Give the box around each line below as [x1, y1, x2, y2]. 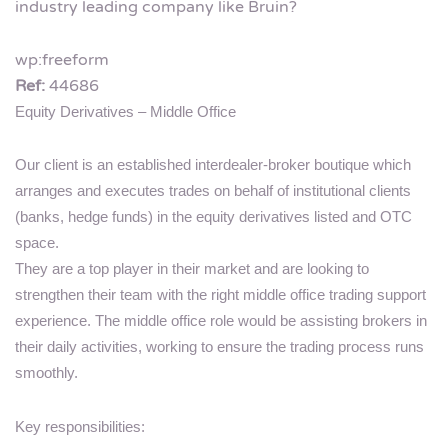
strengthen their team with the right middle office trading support [15, 287, 426, 304]
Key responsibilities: [15, 418, 145, 435]
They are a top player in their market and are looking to [15, 261, 369, 278]
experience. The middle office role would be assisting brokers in [15, 313, 427, 330]
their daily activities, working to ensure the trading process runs [15, 339, 424, 356]
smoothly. [15, 365, 78, 382]
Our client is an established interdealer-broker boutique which [15, 157, 411, 174]
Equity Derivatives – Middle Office [15, 104, 236, 121]
